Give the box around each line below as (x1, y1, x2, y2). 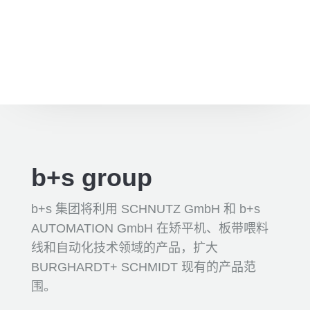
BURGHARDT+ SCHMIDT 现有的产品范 (30, 260, 256, 274)
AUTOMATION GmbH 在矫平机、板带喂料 (30, 221, 268, 235)
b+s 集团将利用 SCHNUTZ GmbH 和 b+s (30, 202, 260, 216)
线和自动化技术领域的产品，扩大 (30, 241, 218, 255)
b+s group (30, 163, 152, 192)
